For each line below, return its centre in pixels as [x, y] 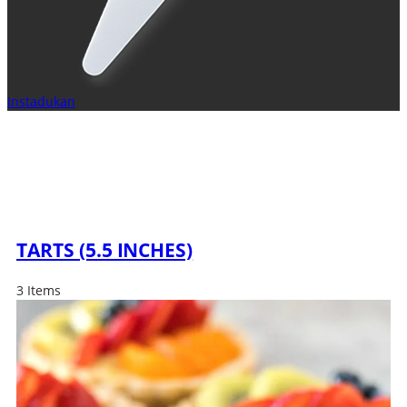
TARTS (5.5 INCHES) [105, 250]
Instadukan [41, 101]
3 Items [39, 290]
